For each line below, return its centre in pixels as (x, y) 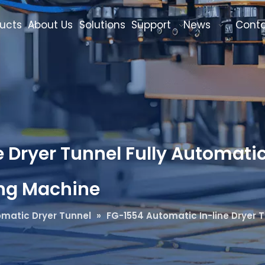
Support (151, 25)
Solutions (102, 25)
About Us (50, 25)
